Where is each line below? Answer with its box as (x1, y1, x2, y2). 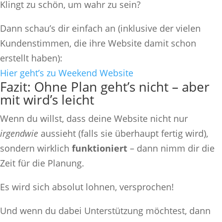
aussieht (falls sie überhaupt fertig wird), (38, 127, 208, 139)
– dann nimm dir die (127, 142, 215, 154)
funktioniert (72, 142, 127, 154)
